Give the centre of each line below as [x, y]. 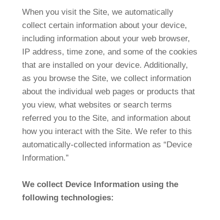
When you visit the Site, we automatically [97, 12]
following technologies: [68, 198]
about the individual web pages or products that [108, 92]
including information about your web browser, [106, 39]
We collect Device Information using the [100, 184]
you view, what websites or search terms [97, 105]
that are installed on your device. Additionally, [105, 65]
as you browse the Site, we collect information [106, 78]
